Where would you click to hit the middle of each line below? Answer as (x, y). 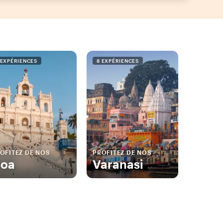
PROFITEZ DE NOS (122, 153)
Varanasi (118, 164)
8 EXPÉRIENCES (118, 61)
